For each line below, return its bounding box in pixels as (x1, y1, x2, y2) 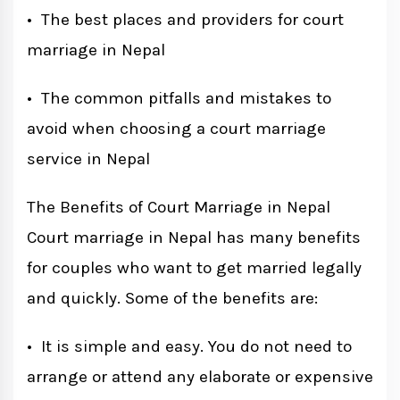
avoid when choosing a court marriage (27, 119, 326, 139)
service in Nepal (27, 149, 150, 170)
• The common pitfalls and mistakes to (27, 88, 331, 109)
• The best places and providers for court (27, 10, 344, 30)
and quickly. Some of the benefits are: (27, 288, 318, 309)
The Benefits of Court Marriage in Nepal (27, 197, 330, 218)
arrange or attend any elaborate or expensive (27, 367, 373, 387)
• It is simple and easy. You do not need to (27, 337, 352, 357)
